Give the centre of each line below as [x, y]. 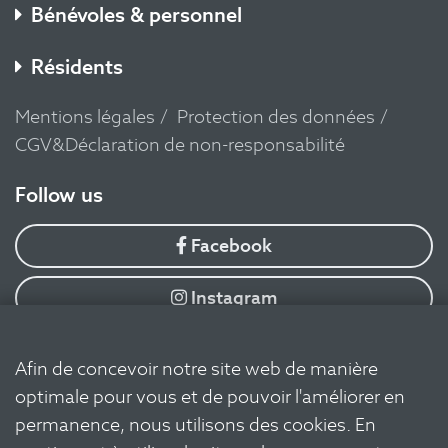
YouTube [234, 350]
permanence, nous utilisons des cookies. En [195, 424]
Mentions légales [85, 117]
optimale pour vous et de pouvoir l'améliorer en [210, 396]
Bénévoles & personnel [136, 15]
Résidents [77, 67]
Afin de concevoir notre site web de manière [196, 368]
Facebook [229, 246]
